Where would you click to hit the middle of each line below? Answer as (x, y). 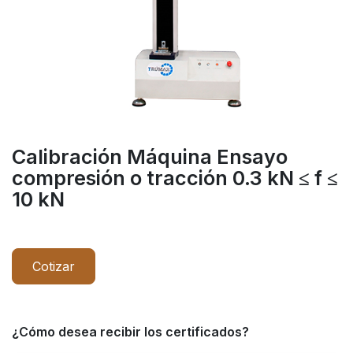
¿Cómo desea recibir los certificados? (130, 331)
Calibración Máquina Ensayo (150, 156)
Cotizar (54, 266)
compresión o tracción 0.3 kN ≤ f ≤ (175, 178)
